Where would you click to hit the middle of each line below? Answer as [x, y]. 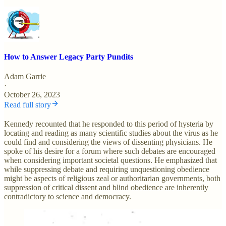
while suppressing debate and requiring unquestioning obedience [107, 169]
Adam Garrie [25, 77]
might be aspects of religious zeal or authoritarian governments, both [112, 179]
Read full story [27, 105]
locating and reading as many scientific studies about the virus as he [111, 133]
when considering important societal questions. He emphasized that [110, 160]
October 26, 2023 [32, 95]
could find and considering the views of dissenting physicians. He [108, 142]
